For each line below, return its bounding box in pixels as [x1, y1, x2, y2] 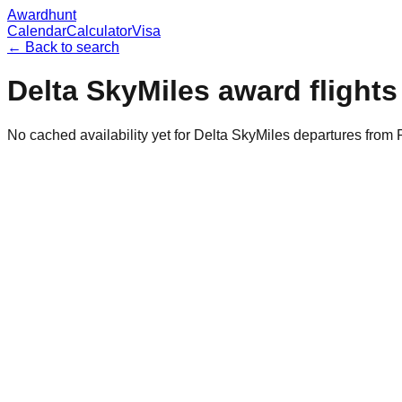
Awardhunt [7, 7, 76, 22]
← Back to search [7, 39, 119, 55]
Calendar [7, 23, 66, 39]
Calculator [66, 23, 132, 39]
